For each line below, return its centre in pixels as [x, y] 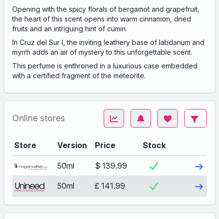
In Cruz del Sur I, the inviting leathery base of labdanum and [108, 42]
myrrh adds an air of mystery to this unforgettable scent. [102, 52]
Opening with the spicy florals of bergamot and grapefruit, [106, 9]
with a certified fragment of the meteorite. [79, 76]
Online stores [39, 118]
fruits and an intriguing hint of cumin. [70, 29]
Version [72, 145]
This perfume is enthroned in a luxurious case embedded [105, 66]
